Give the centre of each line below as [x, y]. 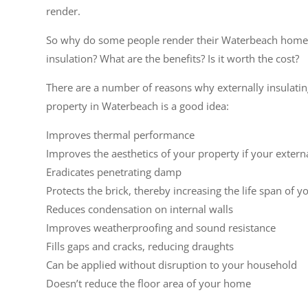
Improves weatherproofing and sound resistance [161, 228]
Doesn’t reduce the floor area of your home [149, 283]
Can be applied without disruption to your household [172, 265]
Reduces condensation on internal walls [140, 209]
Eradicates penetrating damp [114, 172]
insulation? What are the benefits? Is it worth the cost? [173, 58]
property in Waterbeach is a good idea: [138, 106]
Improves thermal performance [121, 135]
